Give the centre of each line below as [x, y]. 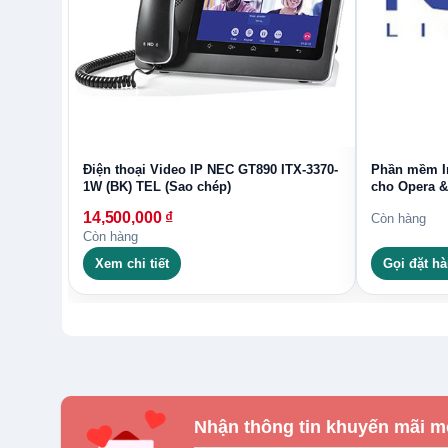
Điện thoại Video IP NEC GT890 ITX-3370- [210, 169]
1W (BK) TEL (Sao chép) [157, 186]
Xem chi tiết [132, 263]
